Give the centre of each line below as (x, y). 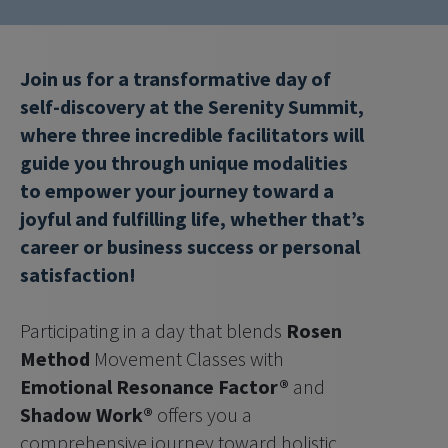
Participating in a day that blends (153, 330)
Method (55, 358)
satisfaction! (78, 274)
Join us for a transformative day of (175, 78)
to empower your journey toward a (177, 190)
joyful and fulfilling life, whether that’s (192, 218)
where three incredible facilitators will (192, 134)
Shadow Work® (86, 414)
